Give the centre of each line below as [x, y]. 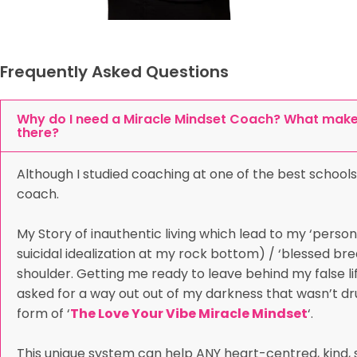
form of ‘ [43, 314]
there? [38, 133]
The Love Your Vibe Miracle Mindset [189, 314]
